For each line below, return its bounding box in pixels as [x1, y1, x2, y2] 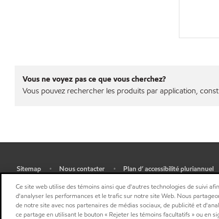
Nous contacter [59, 164, 105, 174]
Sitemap [16, 164, 41, 174]
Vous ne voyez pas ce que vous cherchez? [22, 74, 166, 84]
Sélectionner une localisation [27, 180, 110, 189]
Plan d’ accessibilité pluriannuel [123, 164, 214, 174]
